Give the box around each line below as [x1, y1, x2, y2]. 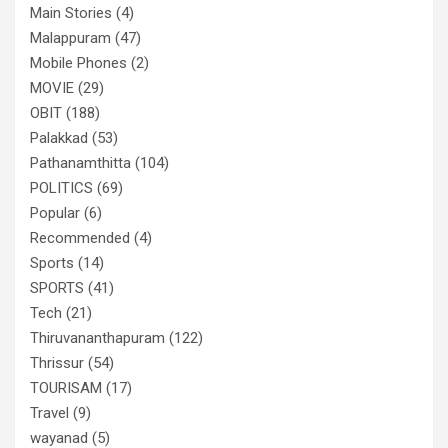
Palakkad [30, 129, 88, 148]
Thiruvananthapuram [30, 329, 165, 348]
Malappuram [30, 29, 111, 48]
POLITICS [30, 179, 93, 198]
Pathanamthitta [30, 154, 131, 173]
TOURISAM [30, 379, 102, 398]
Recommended [30, 229, 130, 248]
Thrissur [30, 354, 84, 373]
